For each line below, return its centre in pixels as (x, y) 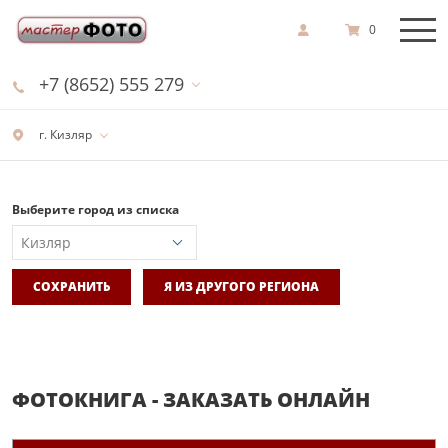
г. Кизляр (64, 134)
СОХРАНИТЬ (71, 286)
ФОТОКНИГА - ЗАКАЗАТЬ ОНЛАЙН (191, 399)
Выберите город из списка (95, 209)
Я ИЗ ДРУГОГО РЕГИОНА (241, 286)
